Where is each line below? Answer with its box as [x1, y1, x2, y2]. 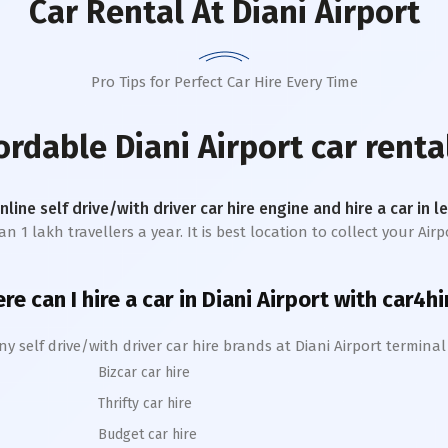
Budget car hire [98, 426, 197, 443]
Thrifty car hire [98, 395, 192, 412]
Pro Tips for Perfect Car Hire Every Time [90, 73, 358, 91]
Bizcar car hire [98, 364, 190, 381]
